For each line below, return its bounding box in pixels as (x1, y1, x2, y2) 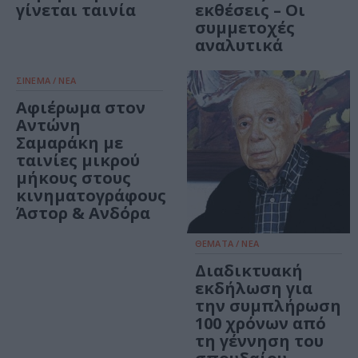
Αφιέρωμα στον (16, 97, 145, 119)
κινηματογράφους (16, 185, 166, 207)
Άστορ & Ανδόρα (16, 202, 150, 225)
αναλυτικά (195, 34, 283, 57)
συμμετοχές (195, 17, 295, 39)
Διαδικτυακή (195, 260, 303, 282)
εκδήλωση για (195, 277, 312, 300)
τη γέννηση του (195, 330, 324, 352)
